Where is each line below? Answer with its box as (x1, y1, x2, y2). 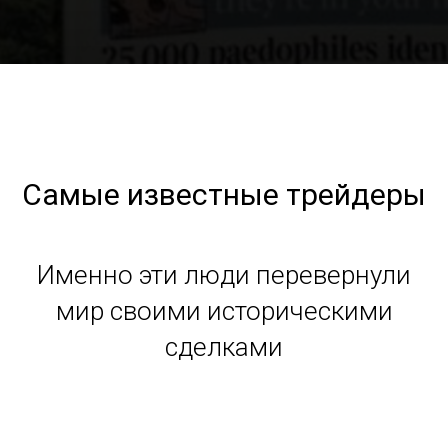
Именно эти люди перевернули (37, 260, 411, 290)
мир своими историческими (55, 296, 393, 326)
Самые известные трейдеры (22, 177, 426, 212)
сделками (165, 332, 283, 362)
